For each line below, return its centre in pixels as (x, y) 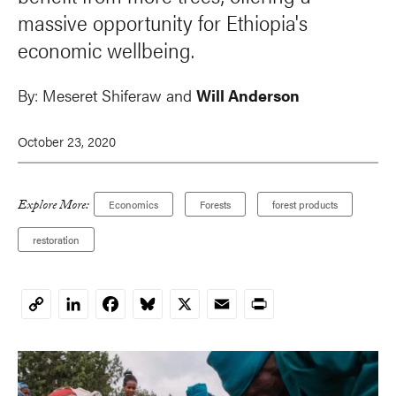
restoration (56, 240)
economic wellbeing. (106, 50)
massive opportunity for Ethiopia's (163, 23)
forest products (305, 205)
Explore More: (53, 207)
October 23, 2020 (67, 141)
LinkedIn (95, 304)
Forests (215, 205)
